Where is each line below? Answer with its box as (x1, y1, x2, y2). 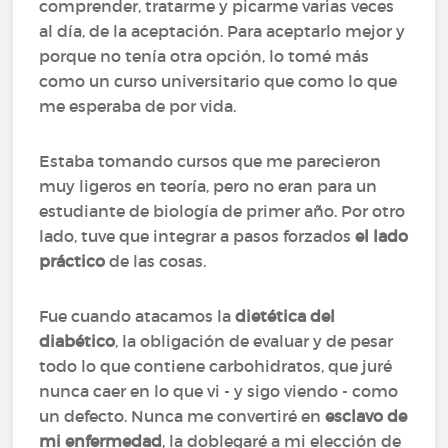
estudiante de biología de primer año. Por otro (39, 201, 406, 221)
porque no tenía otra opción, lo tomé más (39, 46, 370, 66)
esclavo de (325, 406, 408, 426)
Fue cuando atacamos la (39, 306, 232, 326)
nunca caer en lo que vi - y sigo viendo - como (39, 381, 399, 401)
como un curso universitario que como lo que (39, 71, 398, 91)
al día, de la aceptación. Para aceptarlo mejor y (39, 21, 406, 41)
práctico (39, 251, 106, 271)
